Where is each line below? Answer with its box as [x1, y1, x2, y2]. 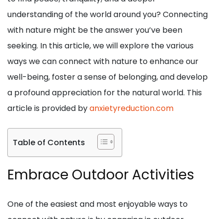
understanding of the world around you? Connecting [7, 9, 208, 21]
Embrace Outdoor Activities [7, 165, 194, 184]
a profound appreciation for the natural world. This [7, 87, 202, 99]
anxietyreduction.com [89, 103, 174, 114]
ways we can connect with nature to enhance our [7, 56, 198, 67]
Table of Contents [13, 137, 85, 149]
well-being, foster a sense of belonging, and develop [7, 71, 208, 83]
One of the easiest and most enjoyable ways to [7, 198, 188, 210]
